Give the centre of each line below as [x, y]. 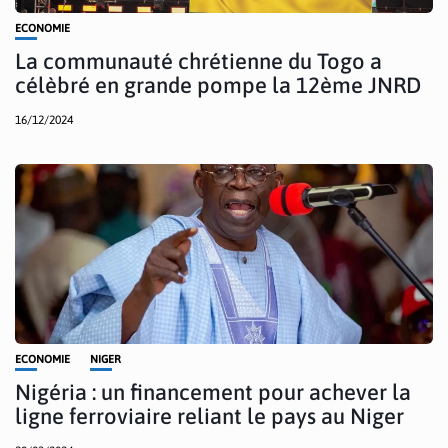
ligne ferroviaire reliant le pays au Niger [209, 415]
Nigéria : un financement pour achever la [213, 391]
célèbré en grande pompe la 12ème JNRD [218, 84]
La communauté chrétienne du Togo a [198, 60]
